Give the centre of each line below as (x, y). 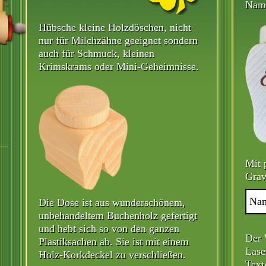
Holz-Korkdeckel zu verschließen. (112, 254)
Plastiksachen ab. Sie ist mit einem (114, 241)
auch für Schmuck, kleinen (96, 53)
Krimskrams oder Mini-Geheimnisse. (119, 66)
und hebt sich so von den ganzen (109, 228)
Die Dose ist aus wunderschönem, (112, 202)
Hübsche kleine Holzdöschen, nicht (115, 27)
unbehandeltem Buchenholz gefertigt (118, 215)
